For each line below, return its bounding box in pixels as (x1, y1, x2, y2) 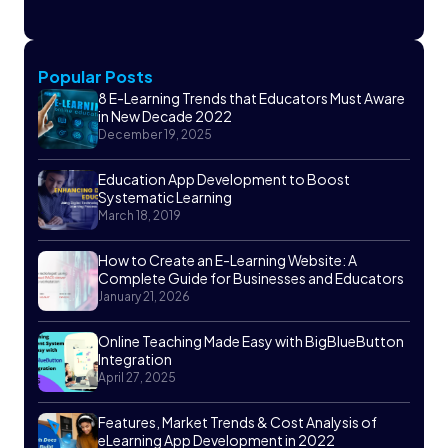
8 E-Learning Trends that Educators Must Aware (98, 88, 405, 107)
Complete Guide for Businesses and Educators (98, 268, 404, 287)
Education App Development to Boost (98, 169, 350, 188)
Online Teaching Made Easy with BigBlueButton (98, 331, 404, 350)
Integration (98, 349, 172, 368)
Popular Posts (38, 65, 153, 87)
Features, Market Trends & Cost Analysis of (98, 412, 377, 431)
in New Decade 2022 (98, 106, 232, 125)
